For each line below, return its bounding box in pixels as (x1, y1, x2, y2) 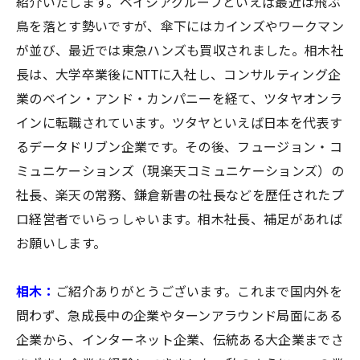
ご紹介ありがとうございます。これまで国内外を (55, 284, 343, 301)
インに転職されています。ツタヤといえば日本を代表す (16, 116, 343, 132)
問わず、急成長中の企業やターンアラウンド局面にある (16, 309, 343, 325)
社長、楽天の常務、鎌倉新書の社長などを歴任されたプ (16, 188, 345, 204)
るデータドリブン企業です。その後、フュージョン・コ (16, 140, 343, 156)
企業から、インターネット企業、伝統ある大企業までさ (16, 333, 345, 349)
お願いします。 (16, 236, 107, 252)
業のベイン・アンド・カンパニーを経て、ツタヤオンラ (16, 92, 342, 108)
